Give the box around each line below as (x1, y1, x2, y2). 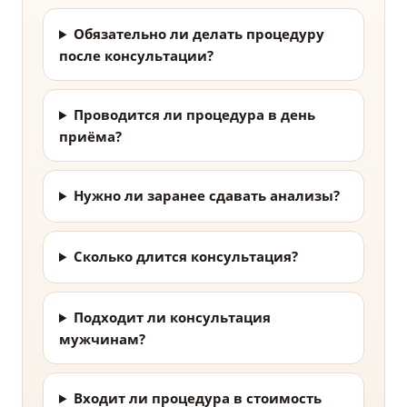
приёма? (59, 127, 122, 146)
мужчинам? (59, 330, 145, 349)
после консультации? (59, 46, 213, 65)
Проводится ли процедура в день (73, 105, 315, 124)
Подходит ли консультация (73, 308, 271, 327)
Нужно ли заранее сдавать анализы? (73, 186, 340, 205)
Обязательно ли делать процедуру (73, 25, 324, 44)
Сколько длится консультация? (73, 247, 298, 266)
